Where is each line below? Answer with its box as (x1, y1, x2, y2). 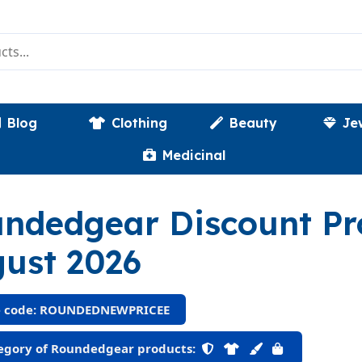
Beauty (229, 115, 278, 131)
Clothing (112, 115, 168, 131)
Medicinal (162, 147, 225, 163)
